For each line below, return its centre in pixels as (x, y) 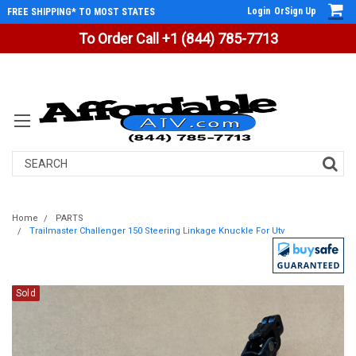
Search (30, 159)
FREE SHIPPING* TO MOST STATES (81, 12)
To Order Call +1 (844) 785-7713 (178, 39)
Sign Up (300, 11)
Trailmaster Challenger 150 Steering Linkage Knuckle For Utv (157, 231)
